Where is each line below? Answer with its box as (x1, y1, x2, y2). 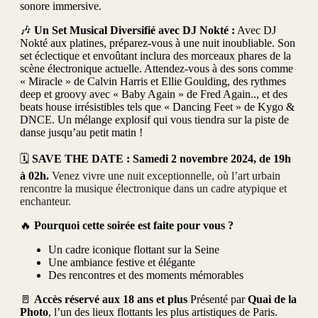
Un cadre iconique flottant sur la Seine (48, 243, 219, 256)
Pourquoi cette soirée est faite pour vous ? (34, 219, 234, 231)
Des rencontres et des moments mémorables (48, 268, 243, 281)
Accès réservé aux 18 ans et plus (34, 292, 187, 305)
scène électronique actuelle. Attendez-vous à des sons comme (20, 62, 293, 75)
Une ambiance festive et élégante (48, 256, 195, 268)
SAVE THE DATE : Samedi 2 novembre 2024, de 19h (32, 152, 291, 165)
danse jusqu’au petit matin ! (20, 126, 143, 138)
